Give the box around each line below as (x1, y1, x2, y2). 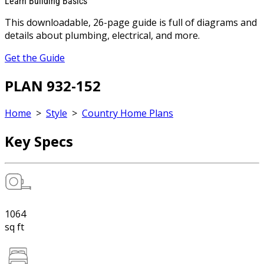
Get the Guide (5, 51, 65, 64)
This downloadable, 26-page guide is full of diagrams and (5, 15, 257, 29)
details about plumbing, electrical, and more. (5, 28, 200, 42)
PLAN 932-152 (5, 75, 101, 95)
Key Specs (5, 131, 73, 151)
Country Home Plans (82, 107, 173, 120)
